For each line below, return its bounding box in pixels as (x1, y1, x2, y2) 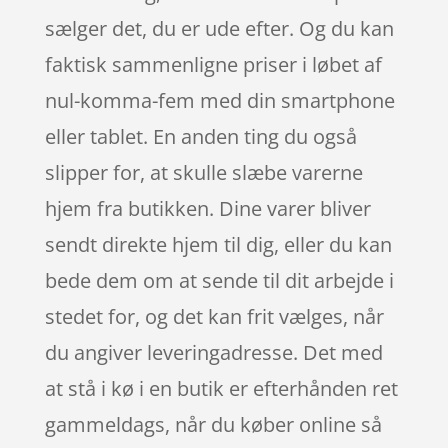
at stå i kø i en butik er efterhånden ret (44, 374, 398, 402)
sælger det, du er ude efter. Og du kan (44, 14, 394, 42)
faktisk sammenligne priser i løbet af (44, 50, 382, 78)
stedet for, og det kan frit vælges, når (44, 302, 384, 330)
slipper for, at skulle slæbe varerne (44, 158, 363, 186)
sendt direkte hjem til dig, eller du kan (44, 230, 392, 258)
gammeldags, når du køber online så (44, 410, 382, 438)
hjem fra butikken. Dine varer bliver (44, 194, 371, 222)
